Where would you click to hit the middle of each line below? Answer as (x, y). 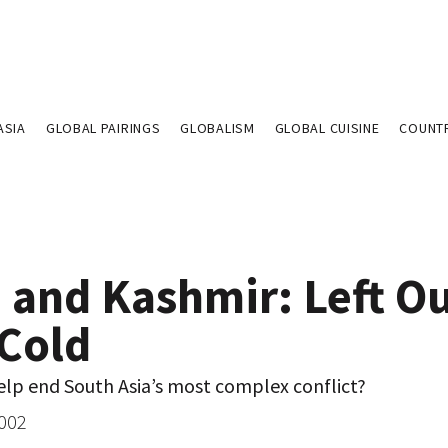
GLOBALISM (217, 128)
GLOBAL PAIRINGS (103, 128)
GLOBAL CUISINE (327, 128)
